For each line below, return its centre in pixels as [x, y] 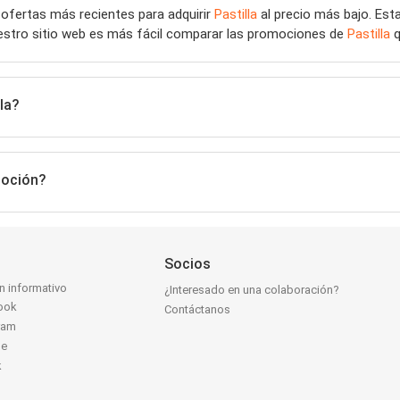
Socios [188, 263]
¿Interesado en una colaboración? [252, 289]
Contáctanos [198, 309]
